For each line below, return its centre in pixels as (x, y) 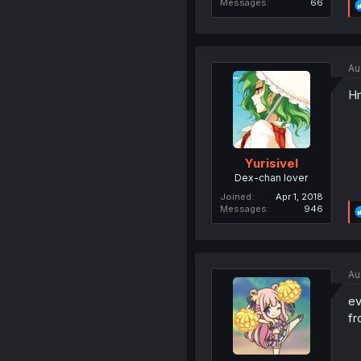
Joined (235, 196)
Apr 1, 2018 (299, 196)
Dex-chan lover (272, 177)
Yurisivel (271, 163)
